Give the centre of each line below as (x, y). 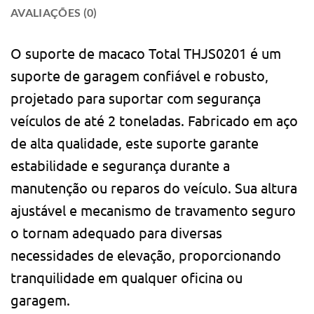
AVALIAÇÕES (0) (54, 13)
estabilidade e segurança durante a (120, 165)
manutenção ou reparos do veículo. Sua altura (154, 188)
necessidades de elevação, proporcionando (146, 255)
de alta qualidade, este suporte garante (135, 143)
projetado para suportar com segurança (136, 98)
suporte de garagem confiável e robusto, (139, 76)
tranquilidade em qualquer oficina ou (127, 278)
